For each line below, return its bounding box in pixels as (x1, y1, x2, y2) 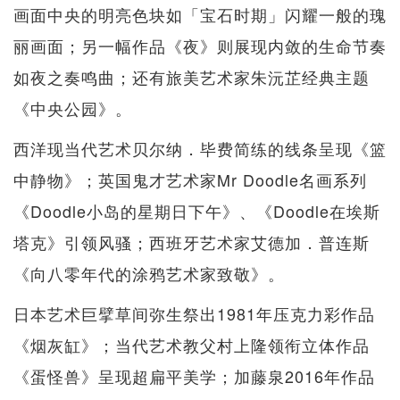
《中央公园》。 (13, 96, 132, 121)
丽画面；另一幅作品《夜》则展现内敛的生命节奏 (13, 34, 387, 58)
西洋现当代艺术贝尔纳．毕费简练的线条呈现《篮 (13, 137, 387, 161)
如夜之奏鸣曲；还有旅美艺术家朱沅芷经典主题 (13, 65, 370, 89)
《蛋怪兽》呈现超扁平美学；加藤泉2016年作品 (13, 364, 375, 388)
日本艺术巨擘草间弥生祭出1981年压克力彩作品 (13, 302, 375, 326)
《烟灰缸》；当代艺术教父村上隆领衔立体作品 (13, 333, 370, 357)
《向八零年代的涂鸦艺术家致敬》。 (13, 262, 285, 286)
